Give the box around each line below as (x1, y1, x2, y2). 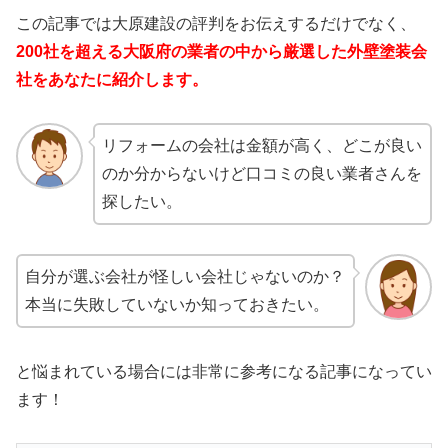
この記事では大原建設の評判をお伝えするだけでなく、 (16, 15, 416, 33)
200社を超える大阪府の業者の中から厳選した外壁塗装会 (16, 43, 427, 61)
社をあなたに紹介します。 (16, 71, 208, 89)
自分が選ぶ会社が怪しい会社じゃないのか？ (25, 267, 345, 285)
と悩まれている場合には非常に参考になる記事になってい (16, 362, 432, 380)
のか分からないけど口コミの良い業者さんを (101, 164, 422, 182)
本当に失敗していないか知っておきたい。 (25, 295, 329, 313)
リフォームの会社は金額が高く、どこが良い (101, 136, 422, 154)
